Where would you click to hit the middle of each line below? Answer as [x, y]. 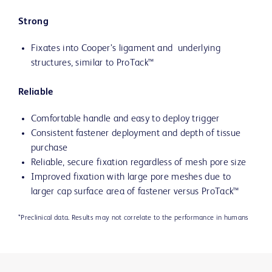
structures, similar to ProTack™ [92, 63]
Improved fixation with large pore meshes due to [131, 178]
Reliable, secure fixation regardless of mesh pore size [138, 163]
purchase [49, 148]
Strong [33, 22]
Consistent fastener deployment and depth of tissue [136, 134]
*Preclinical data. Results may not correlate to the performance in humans [134, 218]
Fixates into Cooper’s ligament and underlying [125, 49]
